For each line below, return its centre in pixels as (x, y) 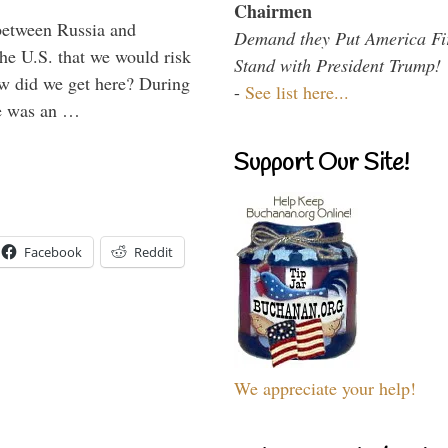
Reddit (153, 252)
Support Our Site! (321, 163)
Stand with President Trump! (337, 64)
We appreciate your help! (325, 387)
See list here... (297, 91)
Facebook (53, 252)
